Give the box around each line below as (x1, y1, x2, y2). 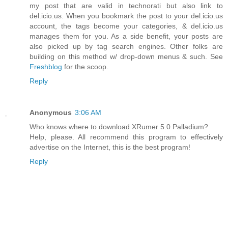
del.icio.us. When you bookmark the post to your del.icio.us (30, 12, 223, 20)
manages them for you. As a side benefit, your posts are (30, 32, 223, 41)
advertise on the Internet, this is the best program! (30, 143, 190, 152)
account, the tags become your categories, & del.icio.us (30, 22, 223, 31)
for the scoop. (62, 63, 108, 71)
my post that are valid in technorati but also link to (30, 2, 223, 10)
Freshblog (30, 63, 62, 71)
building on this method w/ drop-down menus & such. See (30, 52, 223, 61)
